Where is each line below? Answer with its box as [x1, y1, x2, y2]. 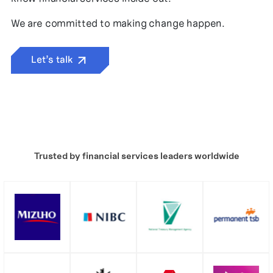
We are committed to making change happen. [11, 16, 225, 30]
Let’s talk [31, 53, 75, 66]
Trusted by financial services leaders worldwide [34, 150, 239, 162]
